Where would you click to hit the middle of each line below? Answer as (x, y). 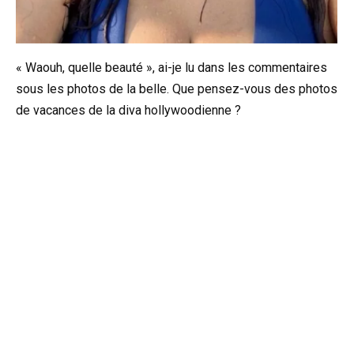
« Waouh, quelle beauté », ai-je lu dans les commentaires (171, 68)
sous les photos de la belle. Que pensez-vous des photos (177, 89)
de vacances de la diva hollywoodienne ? (128, 111)
